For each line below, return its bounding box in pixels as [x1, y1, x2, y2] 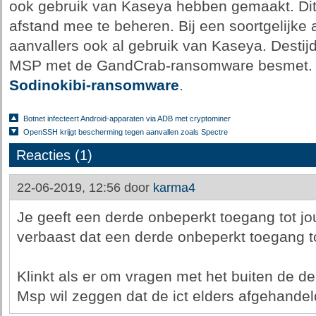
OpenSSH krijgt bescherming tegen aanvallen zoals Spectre [23, 128, 228, 136]
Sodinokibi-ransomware [8, 77, 179, 94]
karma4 [152, 181, 195, 195]
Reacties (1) [16, 147, 92, 163]
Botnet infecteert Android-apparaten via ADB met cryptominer [23, 114, 231, 123]
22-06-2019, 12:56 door [16, 181, 153, 195]
